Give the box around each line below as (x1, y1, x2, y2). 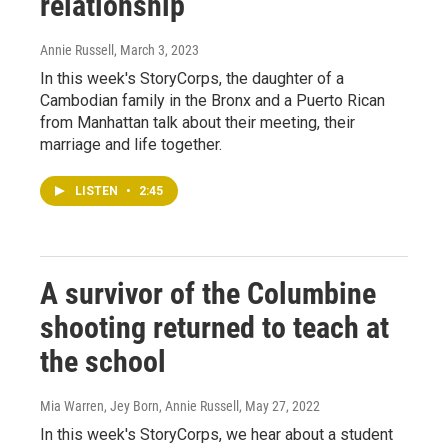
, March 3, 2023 (114, 42, 199, 58)
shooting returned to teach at (40, 310, 389, 345)
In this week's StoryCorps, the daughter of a (40, 69, 344, 88)
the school (40, 344, 166, 379)
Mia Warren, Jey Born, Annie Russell (40, 398, 239, 414)
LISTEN (75, 184, 121, 198)
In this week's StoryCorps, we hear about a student (40, 425, 393, 444)
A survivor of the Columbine (40, 276, 376, 311)
